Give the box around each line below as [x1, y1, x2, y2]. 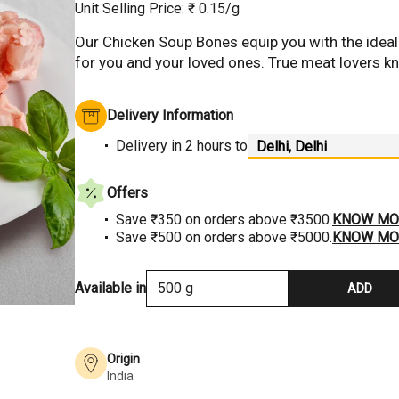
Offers [107, 183, 148, 201]
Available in [75, 279, 146, 297]
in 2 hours [171, 137, 232, 155]
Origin [107, 351, 140, 366]
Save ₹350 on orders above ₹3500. [116, 210, 332, 228]
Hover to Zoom [250, 64, 336, 78]
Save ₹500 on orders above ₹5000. [116, 228, 332, 246]
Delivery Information [107, 106, 233, 124]
